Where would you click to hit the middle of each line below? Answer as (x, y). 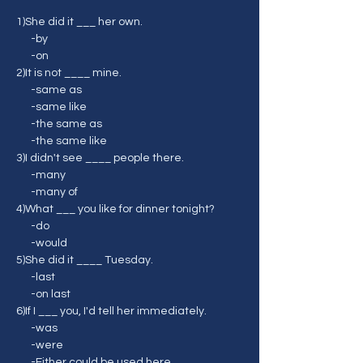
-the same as (66, 124)
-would (49, 243)
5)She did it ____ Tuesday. (85, 260)
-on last (51, 294)
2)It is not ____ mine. (69, 73)
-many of (54, 192)
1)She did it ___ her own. (79, 22)
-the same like (69, 141)
